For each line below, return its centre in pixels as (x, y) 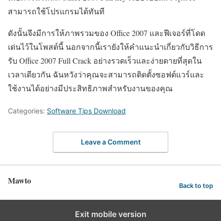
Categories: (27, 111)
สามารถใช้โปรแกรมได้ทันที (56, 11)
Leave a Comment (110, 142)
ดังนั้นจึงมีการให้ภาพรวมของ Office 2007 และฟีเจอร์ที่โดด (107, 33)
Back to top (196, 185)
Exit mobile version (110, 214)
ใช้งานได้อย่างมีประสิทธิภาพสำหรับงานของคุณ (90, 88)
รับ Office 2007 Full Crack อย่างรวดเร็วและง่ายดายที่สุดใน (105, 61)
